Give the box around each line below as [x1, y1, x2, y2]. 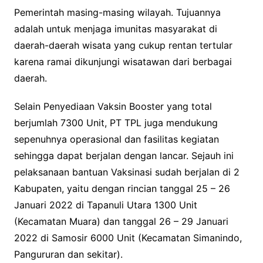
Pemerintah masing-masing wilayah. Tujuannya [14, 6, 221, 19]
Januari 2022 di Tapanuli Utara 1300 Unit [14, 199, 197, 211]
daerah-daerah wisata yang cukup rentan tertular [14, 39, 232, 52]
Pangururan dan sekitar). [14, 248, 123, 261]
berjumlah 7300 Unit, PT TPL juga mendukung [14, 117, 218, 129]
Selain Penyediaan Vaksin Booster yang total [14, 100, 212, 113]
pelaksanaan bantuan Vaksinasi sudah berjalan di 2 [14, 166, 240, 178]
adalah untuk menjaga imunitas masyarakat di [14, 23, 217, 35]
